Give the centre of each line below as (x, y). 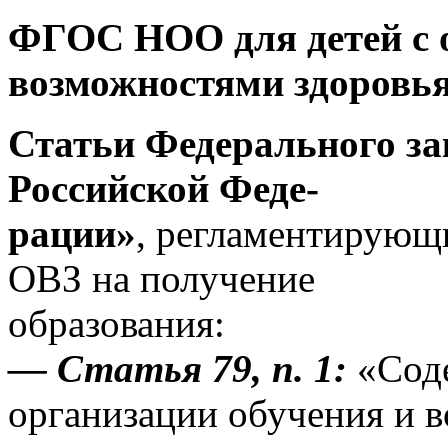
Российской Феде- (163, 188)
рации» (72, 233)
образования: (116, 323)
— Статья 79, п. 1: (177, 368)
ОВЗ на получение (161, 278)
